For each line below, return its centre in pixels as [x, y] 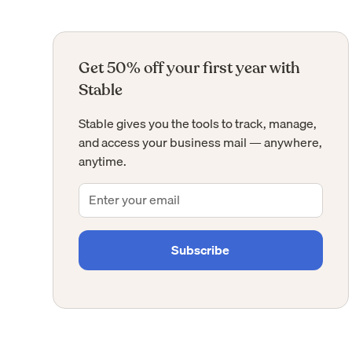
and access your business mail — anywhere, [201, 142]
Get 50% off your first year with [190, 68]
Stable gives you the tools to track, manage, [198, 123]
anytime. [103, 161]
